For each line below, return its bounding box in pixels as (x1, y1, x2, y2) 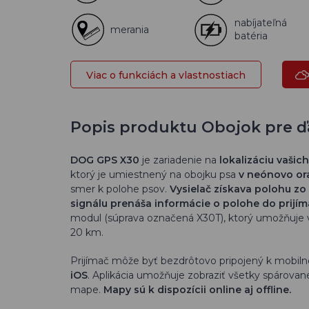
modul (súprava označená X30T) (70, 212, 223, 224)
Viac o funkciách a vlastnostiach (86, 69, 246, 81)
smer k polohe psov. (70, 183, 170, 195)
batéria (235, 30, 268, 42)
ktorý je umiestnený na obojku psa (70, 168, 239, 181)
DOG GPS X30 (70, 154, 139, 166)
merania (110, 23, 149, 36)
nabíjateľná (235, 17, 287, 29)
